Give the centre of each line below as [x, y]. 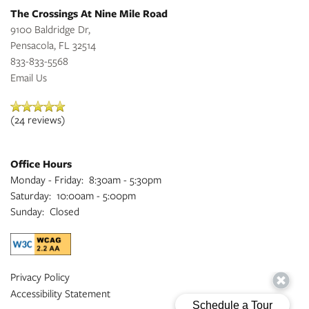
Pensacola [32, 45]
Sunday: [27, 211]
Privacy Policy [40, 277]
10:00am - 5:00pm [96, 196]
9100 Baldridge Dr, [50, 29]
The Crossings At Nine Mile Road [89, 14]
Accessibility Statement [60, 293]
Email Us [29, 78]
